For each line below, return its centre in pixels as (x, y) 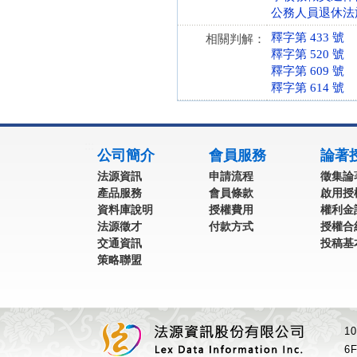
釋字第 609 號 (308, 71)
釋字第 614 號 (308, 88)
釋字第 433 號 (308, 37)
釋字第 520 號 (308, 54)
